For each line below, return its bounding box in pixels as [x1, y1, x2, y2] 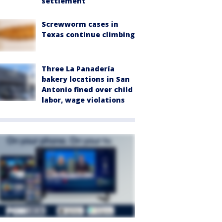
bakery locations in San [42, 74, 130, 84]
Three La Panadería [42, 64, 114, 74]
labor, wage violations [42, 95, 125, 105]
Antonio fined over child [42, 85, 133, 95]
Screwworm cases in [42, 19, 118, 29]
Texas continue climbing [42, 29, 135, 39]
